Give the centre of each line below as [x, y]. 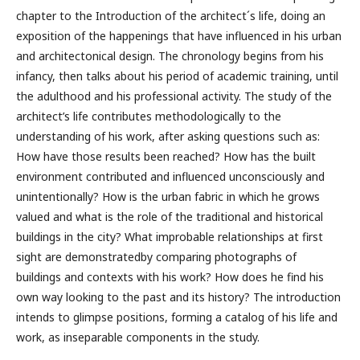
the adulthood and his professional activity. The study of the [174, 96]
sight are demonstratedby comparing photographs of [156, 257]
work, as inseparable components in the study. [138, 337]
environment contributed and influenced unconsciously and [170, 176]
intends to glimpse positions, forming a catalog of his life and [177, 317]
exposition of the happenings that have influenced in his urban [179, 36]
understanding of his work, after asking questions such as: [168, 136]
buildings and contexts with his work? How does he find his [170, 277]
